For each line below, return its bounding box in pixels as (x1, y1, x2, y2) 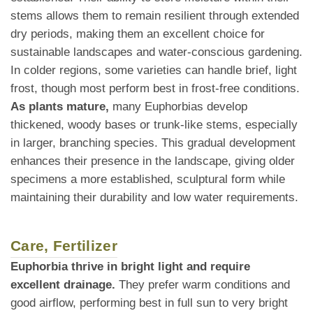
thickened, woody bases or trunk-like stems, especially (10, 118, 298, 132)
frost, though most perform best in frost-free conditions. (10, 82, 300, 96)
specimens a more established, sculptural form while (10, 173, 285, 187)
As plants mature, (10, 100, 109, 114)
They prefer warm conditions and (115, 278, 290, 292)
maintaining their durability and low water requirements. (10, 191, 298, 205)
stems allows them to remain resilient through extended (10, 9, 299, 23)
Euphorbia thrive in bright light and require (10, 260, 250, 274)
